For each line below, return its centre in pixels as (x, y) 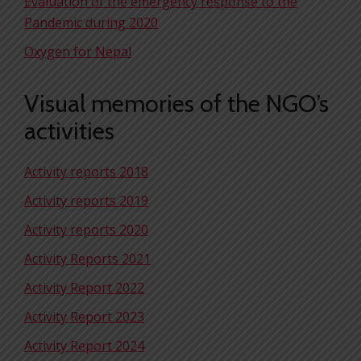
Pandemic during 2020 (91, 23)
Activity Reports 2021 (87, 259)
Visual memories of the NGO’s (176, 104)
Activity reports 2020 (86, 230)
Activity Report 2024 (84, 346)
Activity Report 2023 (84, 317)
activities (69, 131)
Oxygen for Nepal (78, 52)
